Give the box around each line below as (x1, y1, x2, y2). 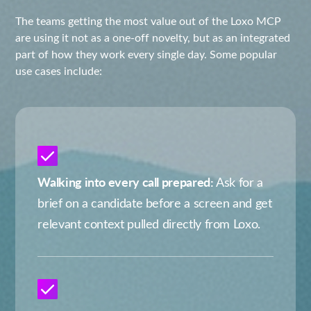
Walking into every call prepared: (37, 173, 214, 190)
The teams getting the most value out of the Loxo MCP (15, 13, 282, 28)
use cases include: (15, 63, 103, 78)
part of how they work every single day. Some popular (15, 47, 278, 61)
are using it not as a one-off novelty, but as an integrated (15, 30, 291, 44)
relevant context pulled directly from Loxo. (37, 215, 260, 232)
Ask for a (213, 174, 263, 190)
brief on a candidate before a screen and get (37, 194, 272, 211)
